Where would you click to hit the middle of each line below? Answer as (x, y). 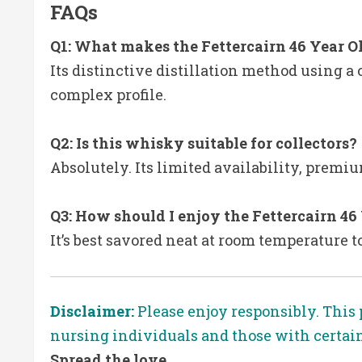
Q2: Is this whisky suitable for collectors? (204, 143)
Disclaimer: (94, 311)
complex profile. (108, 94)
